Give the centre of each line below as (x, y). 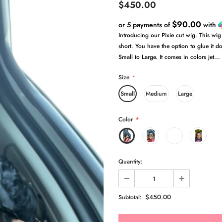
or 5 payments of (145, 25)
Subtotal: (130, 197)
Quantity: (131, 161)
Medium (156, 93)
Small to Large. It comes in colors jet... (169, 57)
